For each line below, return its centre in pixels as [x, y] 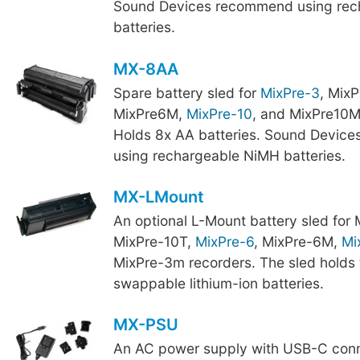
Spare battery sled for [186, 92]
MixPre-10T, [154, 241]
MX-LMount [158, 196]
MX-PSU [145, 325]
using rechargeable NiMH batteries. [229, 155]
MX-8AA [145, 69]
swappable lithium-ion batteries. [218, 283]
